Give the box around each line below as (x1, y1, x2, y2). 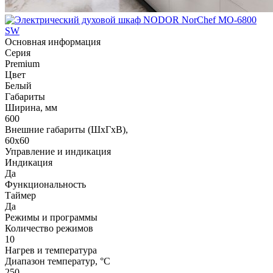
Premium (5, 58, 40, 69)
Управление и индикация (5, 146, 111, 157)
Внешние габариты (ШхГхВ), (5, 124, 128, 135)
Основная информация (5, 36, 101, 47)
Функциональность (5, 179, 86, 190)
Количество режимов (5, 222, 93, 233)
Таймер (5, 190, 36, 200)
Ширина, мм (5, 102, 57, 113)
